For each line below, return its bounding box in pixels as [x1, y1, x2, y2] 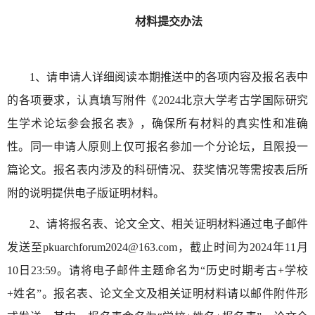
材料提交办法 [135, 15, 202, 28]
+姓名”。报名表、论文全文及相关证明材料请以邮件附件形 [7, 288, 308, 300]
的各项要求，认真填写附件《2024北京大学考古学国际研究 [7, 94, 308, 107]
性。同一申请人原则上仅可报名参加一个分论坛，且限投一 [7, 141, 308, 153]
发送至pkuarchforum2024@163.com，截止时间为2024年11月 [7, 241, 308, 254]
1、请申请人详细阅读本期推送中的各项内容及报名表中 [30, 71, 308, 84]
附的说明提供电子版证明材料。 [7, 187, 165, 200]
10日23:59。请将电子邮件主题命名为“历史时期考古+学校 [7, 264, 308, 277]
